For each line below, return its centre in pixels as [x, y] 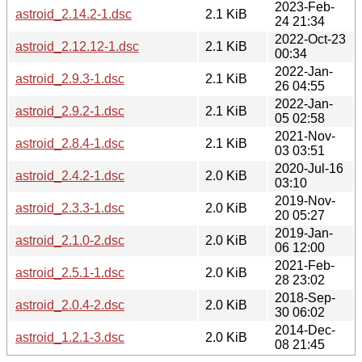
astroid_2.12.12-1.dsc [77, 46]
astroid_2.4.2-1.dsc [70, 175]
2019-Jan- [304, 233]
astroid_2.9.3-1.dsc [70, 78]
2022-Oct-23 [310, 39]
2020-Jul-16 [309, 168]
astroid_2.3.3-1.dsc [70, 208]
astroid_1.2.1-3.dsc [70, 337]
